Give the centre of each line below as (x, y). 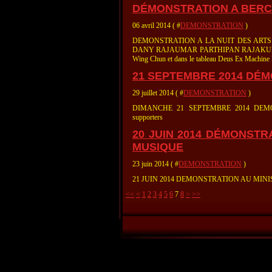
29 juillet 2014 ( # (158, 93)
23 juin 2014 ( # (155, 164)
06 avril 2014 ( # (156, 25)
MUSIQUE (158, 147)
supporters (148, 117)
